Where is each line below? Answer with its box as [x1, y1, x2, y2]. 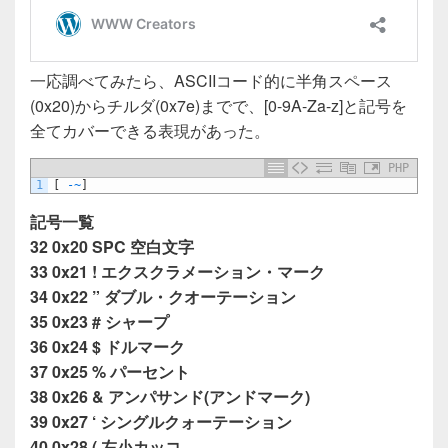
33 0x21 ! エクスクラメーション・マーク [30, 259, 325, 283]
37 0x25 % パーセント [30, 359, 190, 383]
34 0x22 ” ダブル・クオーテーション [30, 284, 296, 308]
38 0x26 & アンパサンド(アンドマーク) [30, 384, 310, 408]
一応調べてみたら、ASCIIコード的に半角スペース [30, 68, 392, 92]
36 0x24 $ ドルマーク [30, 334, 185, 358]
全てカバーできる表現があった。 [30, 118, 270, 142]
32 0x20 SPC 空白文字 [30, 234, 194, 258]
